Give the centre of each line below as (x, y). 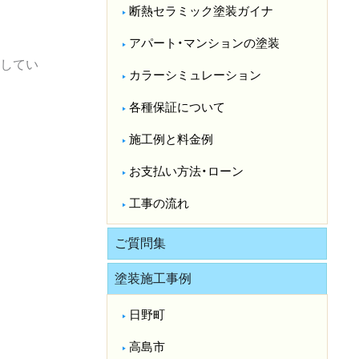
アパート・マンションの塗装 (205, 44)
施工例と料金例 (171, 140)
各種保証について (177, 108)
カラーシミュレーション (196, 76)
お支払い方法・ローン (187, 172)
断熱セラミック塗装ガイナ (202, 12)
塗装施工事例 (153, 279)
